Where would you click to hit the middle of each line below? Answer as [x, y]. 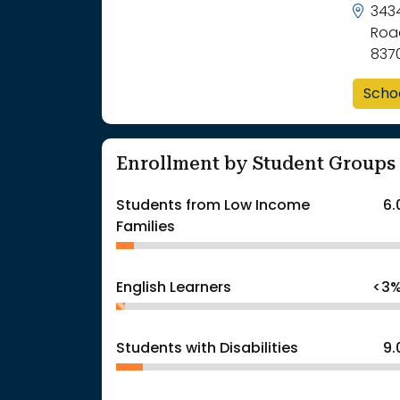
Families [146, 227]
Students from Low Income [213, 206]
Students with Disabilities [207, 349]
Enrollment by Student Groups [256, 163]
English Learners [174, 288]
